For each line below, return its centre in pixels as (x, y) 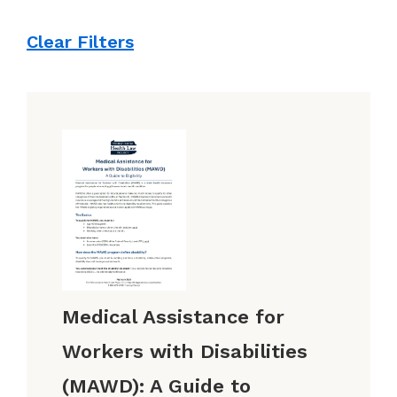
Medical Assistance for (173, 316)
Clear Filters (80, 42)
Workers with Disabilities (185, 351)
